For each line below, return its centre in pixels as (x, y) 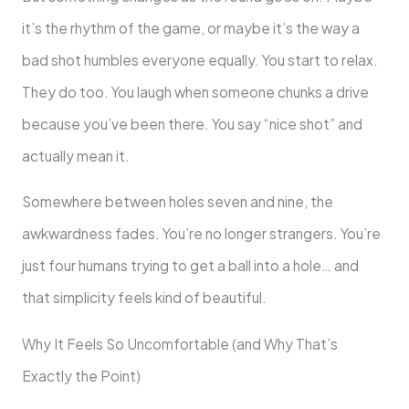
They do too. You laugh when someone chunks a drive (195, 91)
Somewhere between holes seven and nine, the (177, 202)
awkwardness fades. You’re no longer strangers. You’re (201, 234)
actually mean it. (75, 155)
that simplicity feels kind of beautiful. (144, 298)
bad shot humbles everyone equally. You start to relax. (199, 59)
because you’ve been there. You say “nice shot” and (192, 123)
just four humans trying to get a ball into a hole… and (190, 266)
